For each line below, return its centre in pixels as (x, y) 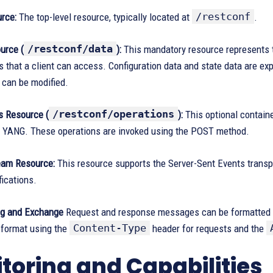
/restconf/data (70, 49)
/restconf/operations (113, 114)
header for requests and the (208, 229)
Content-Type (110, 228)
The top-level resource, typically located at (104, 17)
